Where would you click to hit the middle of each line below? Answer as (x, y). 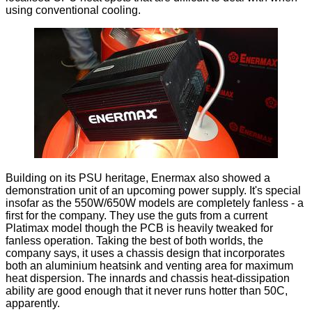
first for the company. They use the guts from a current (136, 216)
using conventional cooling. (73, 10)
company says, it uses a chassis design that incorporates (145, 253)
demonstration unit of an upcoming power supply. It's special (153, 191)
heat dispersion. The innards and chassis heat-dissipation (148, 279)
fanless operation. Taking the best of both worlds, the (134, 241)
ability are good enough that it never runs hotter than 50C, (147, 291)
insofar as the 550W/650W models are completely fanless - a (155, 203)
